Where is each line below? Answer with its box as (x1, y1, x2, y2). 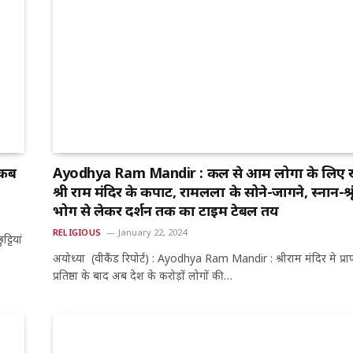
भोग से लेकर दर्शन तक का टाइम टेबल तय (53, 200, 279, 220)
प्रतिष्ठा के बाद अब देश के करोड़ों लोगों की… (53, 267, 232, 283)
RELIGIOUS (53, 225, 101, 238)
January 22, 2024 (117, 225, 187, 238)
